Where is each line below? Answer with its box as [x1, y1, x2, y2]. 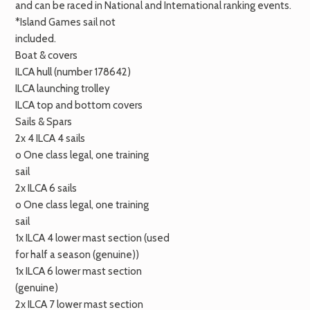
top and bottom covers [35, 99, 143, 112]
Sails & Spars [15, 116, 72, 129]
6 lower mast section [45, 265, 142, 278]
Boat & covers [15, 49, 77, 62]
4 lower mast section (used [45, 232, 170, 245]
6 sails [47, 182, 77, 195]
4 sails [55, 132, 85, 145]
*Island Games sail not [15, 16, 116, 29]
